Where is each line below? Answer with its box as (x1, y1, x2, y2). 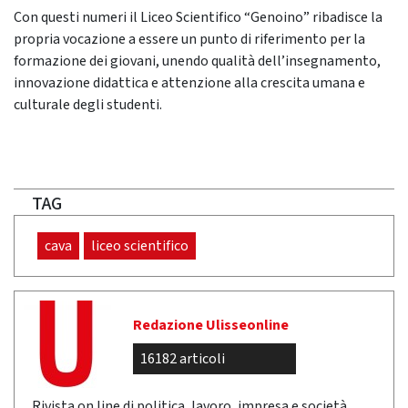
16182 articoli (140, 349, 225, 370)
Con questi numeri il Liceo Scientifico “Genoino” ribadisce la (14, 7, 382, 28)
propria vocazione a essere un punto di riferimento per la (14, 29, 365, 50)
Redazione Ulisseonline (133, 315, 289, 336)
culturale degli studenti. (14, 95, 162, 116)
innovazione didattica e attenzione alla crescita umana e (14, 73, 365, 94)
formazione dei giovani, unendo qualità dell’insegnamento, (14, 51, 381, 72)
